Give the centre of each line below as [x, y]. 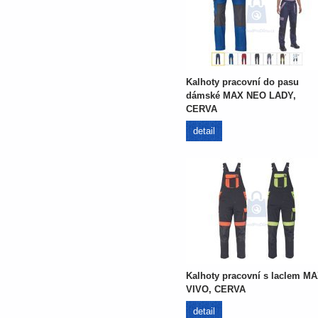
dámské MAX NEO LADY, [241, 95]
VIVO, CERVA [216, 289]
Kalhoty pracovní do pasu [242, 82]
